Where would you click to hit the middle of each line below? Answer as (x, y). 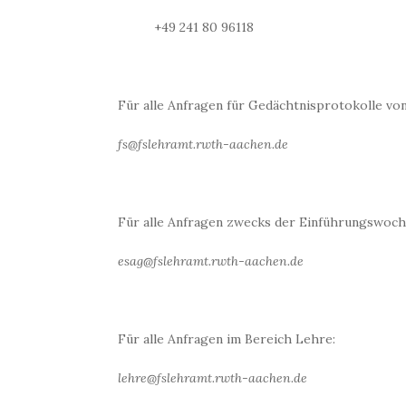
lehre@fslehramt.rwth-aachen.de (213, 378)
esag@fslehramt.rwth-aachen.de (211, 261)
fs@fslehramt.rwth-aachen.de (203, 144)
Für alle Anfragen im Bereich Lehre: (227, 339)
